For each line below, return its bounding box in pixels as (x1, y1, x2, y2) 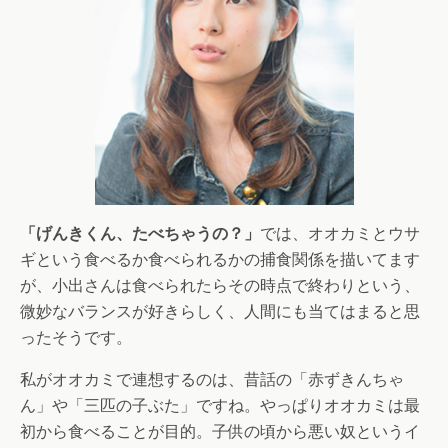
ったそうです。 (20, 328, 132, 347)
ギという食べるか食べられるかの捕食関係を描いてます (20, 250, 420, 269)
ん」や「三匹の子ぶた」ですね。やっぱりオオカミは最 (20, 396, 420, 415)
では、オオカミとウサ (260, 224, 420, 243)
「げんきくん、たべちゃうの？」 (20, 224, 260, 243)
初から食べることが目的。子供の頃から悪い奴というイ (20, 422, 420, 441)
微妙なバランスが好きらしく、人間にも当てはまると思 (20, 302, 420, 321)
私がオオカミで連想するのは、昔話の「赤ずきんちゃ (20, 370, 404, 389)
